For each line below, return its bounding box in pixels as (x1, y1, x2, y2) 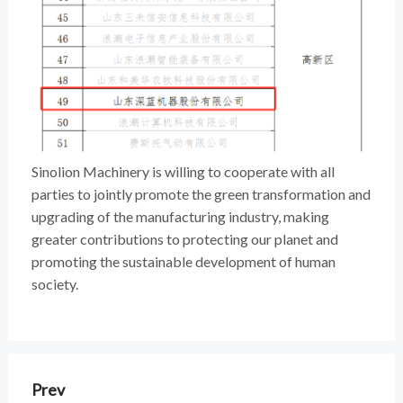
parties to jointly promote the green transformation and (31, 185, 371, 203)
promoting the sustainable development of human (31, 253, 336, 271)
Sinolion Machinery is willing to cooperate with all (31, 163, 335, 181)
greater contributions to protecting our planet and (31, 230, 338, 248)
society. (31, 275, 78, 293)
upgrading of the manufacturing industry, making (31, 208, 329, 226)
